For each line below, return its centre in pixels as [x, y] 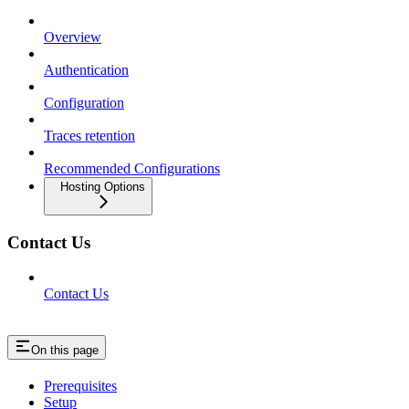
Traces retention [89, 135]
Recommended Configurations [132, 168]
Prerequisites [80, 386]
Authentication [86, 69]
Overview [73, 37]
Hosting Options [103, 186]
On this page [65, 351]
